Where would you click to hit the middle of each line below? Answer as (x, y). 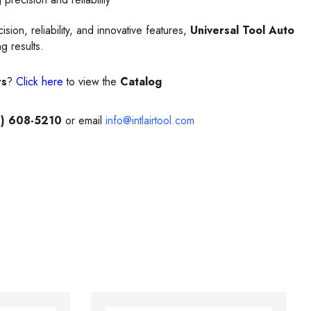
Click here (40, 82)
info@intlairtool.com (150, 120)
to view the (92, 82)
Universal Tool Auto (242, 30)
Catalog (141, 82)
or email (84, 120)
